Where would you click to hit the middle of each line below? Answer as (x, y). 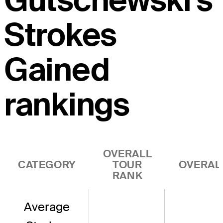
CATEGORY (47, 165)
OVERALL (127, 154)
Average (47, 207)
